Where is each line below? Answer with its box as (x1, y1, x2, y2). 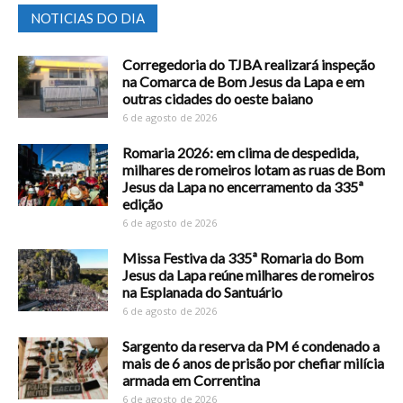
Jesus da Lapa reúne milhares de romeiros (122, 265, 374, 283)
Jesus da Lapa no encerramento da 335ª (122, 177, 363, 195)
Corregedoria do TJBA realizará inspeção (122, 55, 375, 73)
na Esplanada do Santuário (122, 282, 282, 300)
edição (122, 194, 163, 212)
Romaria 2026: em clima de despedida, (122, 143, 358, 161)
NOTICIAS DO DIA (31, 9, 145, 26)
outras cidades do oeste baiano (122, 89, 313, 107)
